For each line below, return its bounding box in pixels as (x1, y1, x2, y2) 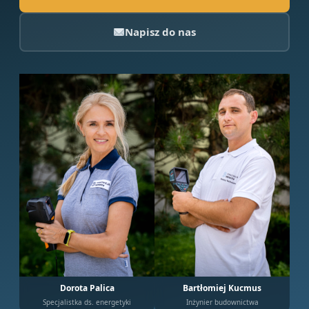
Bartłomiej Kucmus (183, 282, 261, 294)
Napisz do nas (125, 25, 197, 39)
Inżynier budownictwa (186, 297, 259, 307)
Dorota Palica (59, 282, 114, 294)
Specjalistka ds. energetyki (43, 297, 131, 307)
